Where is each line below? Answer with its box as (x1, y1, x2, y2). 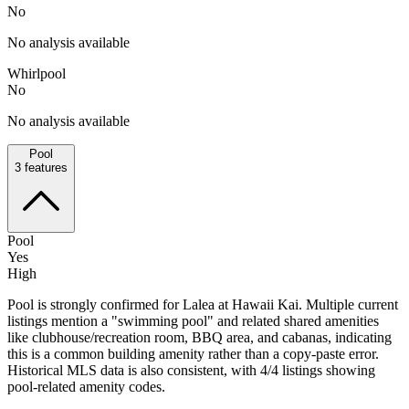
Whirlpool (7, 65, 66, 81)
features (21, 160, 68, 174)
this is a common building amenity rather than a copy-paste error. (7, 345, 379, 362)
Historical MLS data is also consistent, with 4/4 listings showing (7, 362, 375, 378)
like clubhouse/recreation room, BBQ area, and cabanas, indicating (7, 329, 392, 345)
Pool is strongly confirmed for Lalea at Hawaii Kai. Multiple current (7, 296, 398, 312)
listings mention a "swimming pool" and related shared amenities (7, 312, 379, 329)
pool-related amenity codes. (7, 378, 165, 394)
